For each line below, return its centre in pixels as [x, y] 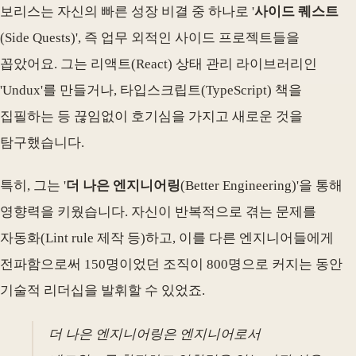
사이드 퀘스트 [296, 11]
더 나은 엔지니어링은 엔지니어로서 [155, 334]
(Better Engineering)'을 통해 [261, 186]
